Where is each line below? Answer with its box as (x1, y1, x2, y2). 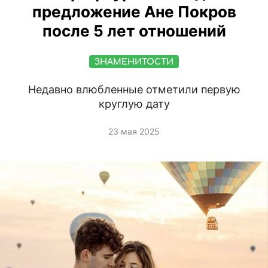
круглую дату (98, 98, 170, 111)
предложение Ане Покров (32, 2, 236, 22)
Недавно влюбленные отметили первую (28, 83, 240, 96)
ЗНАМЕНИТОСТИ (95, 57, 173, 67)
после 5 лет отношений (42, 22, 226, 41)
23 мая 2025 (108, 126, 160, 137)
